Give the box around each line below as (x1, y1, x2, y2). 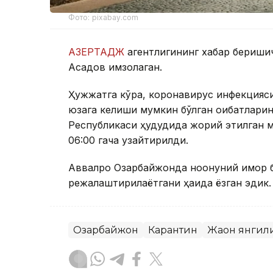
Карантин (148, 224, 197, 236)
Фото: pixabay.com (68, 12, 139, 22)
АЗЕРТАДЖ (68, 45, 127, 58)
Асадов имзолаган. (68, 60, 162, 73)
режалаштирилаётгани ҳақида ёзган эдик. (68, 176, 271, 189)
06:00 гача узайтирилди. (68, 133, 188, 146)
